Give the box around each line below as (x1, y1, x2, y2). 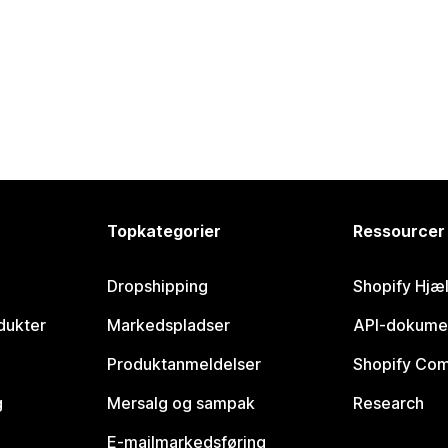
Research (352, 393, 424, 413)
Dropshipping (107, 276, 209, 296)
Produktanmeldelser (107, 354, 262, 374)
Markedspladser (107, 315, 231, 335)
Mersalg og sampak (107, 393, 256, 413)
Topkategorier (107, 221, 222, 241)
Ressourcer (352, 221, 445, 241)
